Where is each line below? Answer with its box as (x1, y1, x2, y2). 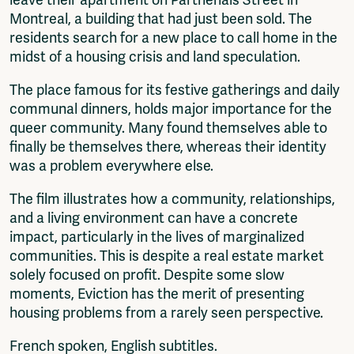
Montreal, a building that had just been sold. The (9, 9, 312, 28)
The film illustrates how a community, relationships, (9, 190, 335, 208)
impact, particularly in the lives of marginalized (9, 228, 304, 246)
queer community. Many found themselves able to (9, 119, 327, 137)
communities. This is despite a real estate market (9, 247, 324, 265)
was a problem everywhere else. (9, 156, 213, 175)
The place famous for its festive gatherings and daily (9, 81, 340, 99)
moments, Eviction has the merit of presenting (9, 284, 304, 303)
